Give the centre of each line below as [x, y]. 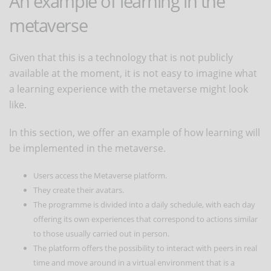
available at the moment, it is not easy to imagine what [133, 73]
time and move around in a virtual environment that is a [134, 262]
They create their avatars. [79, 190]
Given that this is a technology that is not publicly [121, 57]
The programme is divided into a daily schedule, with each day [144, 204]
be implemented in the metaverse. [87, 148]
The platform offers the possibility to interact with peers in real [145, 248]
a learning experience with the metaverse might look [129, 89]
